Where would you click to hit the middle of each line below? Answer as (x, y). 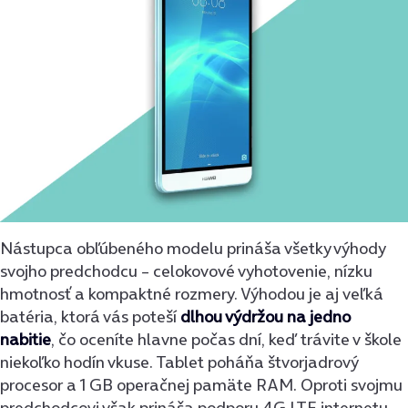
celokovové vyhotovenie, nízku (261, 271)
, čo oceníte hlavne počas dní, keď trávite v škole (226, 340)
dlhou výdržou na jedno (265, 317)
